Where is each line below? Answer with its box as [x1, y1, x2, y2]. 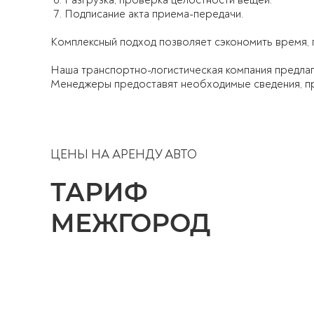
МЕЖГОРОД [50, 207, 210, 238]
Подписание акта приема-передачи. [64, 7, 243, 21]
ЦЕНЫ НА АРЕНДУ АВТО [50, 146, 197, 163]
